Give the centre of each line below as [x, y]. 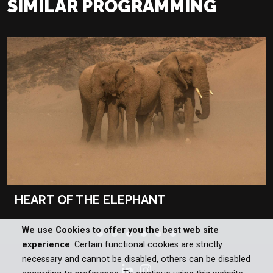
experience [46, 245]
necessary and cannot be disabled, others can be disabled [136, 259]
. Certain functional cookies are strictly [146, 245]
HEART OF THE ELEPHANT [90, 200]
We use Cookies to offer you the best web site [120, 230]
